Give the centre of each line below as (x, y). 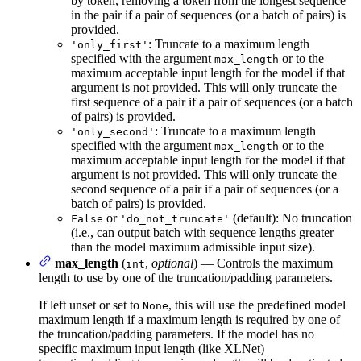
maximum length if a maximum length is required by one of (189, 320)
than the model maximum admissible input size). (193, 247)
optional (172, 263)
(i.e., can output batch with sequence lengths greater (202, 233)
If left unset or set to (91, 305)
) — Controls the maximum (263, 263)
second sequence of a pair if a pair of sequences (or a (205, 189)
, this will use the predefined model (257, 305)
